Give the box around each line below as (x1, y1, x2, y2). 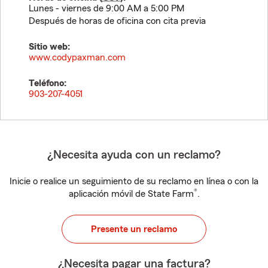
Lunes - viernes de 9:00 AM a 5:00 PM (29, 4, 184, 13)
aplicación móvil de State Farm (68, 189, 194, 199)
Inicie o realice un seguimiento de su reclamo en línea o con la (10, 176, 258, 186)
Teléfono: (29, 78, 66, 88)
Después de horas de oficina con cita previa (29, 16, 206, 26)
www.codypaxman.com (29, 53, 126, 62)
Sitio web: (29, 42, 70, 51)
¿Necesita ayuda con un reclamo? (47, 149, 221, 161)
